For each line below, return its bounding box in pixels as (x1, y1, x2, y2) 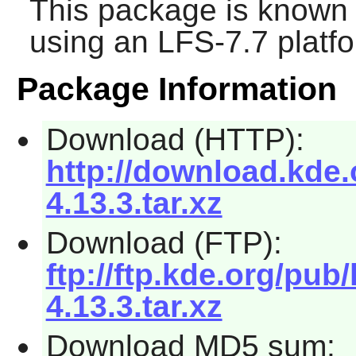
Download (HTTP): (45, 122, 304, 157)
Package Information (16, 71, 337, 108)
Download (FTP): (45, 225, 282, 260)
